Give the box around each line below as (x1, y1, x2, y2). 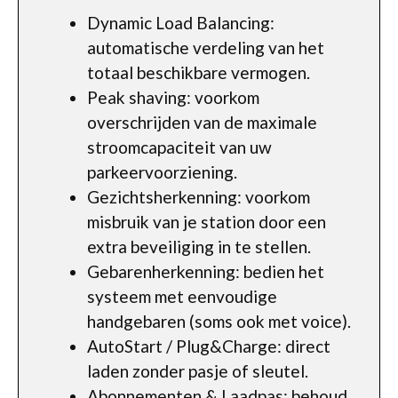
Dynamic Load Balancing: (87, 12, 275, 33)
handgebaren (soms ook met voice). (87, 310, 351, 331)
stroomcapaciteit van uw (87, 136, 272, 157)
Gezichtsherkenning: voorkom (87, 186, 310, 207)
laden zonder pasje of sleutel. (87, 360, 308, 381)
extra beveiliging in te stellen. (87, 235, 311, 257)
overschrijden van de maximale (87, 111, 317, 132)
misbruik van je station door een (87, 211, 326, 232)
